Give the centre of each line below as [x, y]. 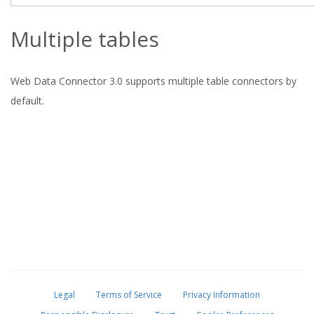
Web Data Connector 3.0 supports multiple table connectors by [153, 81]
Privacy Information [221, 295]
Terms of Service [129, 295]
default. [27, 101]
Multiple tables [85, 39]
